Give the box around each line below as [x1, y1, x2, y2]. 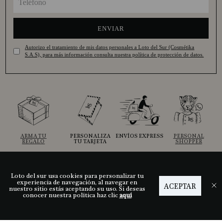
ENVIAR [98, 24, 124, 32]
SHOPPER [175, 138, 202, 145]
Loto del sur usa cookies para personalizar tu [10, 172, 144, 180]
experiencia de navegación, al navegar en [17, 178, 137, 186]
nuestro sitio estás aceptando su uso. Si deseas [9, 185, 145, 193]
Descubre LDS [9, 192, 56, 201]
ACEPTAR [164, 182, 196, 191]
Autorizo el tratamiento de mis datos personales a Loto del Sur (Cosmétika [25, 44, 195, 51]
